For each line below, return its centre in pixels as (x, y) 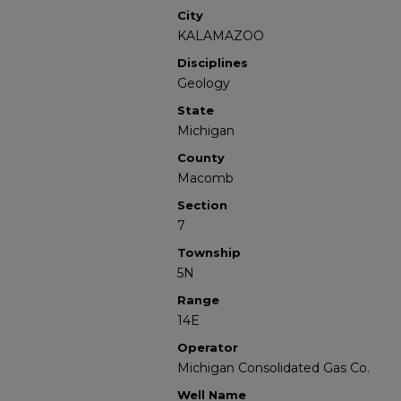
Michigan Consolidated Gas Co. (273, 368)
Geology (204, 83)
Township (209, 252)
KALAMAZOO (221, 36)
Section (202, 205)
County (201, 158)
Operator (208, 347)
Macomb (205, 178)
